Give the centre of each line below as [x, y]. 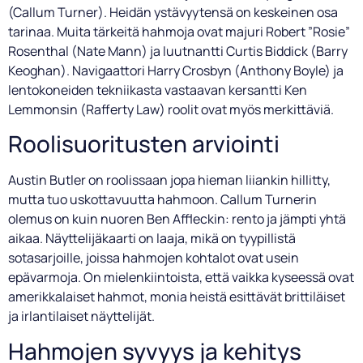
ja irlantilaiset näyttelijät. [81, 316]
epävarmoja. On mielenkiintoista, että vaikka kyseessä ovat [181, 278]
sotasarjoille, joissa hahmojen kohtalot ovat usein [154, 258]
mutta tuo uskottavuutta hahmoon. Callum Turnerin [162, 200]
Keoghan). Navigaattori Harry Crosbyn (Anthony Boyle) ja [176, 70]
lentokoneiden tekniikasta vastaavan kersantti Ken [158, 90]
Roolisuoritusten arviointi [144, 144]
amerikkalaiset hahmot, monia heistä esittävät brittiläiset [177, 297]
